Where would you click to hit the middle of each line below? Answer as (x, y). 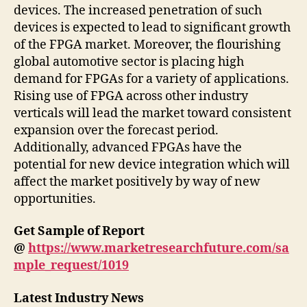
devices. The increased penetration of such (138, 10)
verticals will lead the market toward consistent (152, 113)
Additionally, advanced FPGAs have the (128, 147)
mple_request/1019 (71, 266)
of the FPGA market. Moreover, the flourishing (147, 45)
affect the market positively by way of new (137, 182)
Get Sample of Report (79, 232)
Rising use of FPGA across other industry (131, 96)
